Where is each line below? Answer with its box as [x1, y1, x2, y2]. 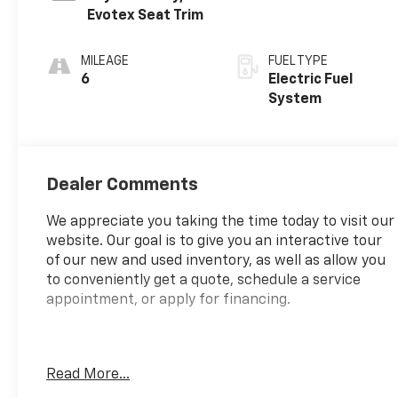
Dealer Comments [46, 175, 199, 194]
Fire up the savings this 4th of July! [46, 351, 280, 366]
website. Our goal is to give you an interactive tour [46, 234, 383, 249]
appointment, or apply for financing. [46, 292, 291, 307]
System [268, 92, 322, 107]
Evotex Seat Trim [87, 8, 204, 23]
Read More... [46, 368, 131, 383]
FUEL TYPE [268, 54, 329, 68]
